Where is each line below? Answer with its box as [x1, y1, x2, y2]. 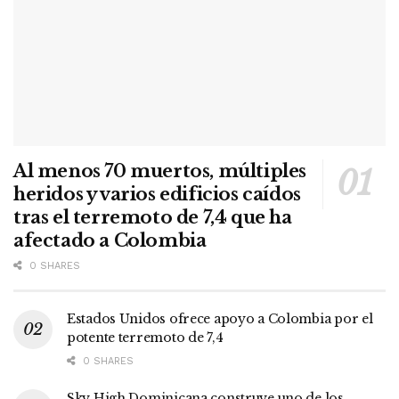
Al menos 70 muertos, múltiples [13, 159, 307, 182]
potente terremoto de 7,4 [67, 329, 224, 346]
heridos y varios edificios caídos [13, 183, 301, 205]
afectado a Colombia [13, 229, 207, 251]
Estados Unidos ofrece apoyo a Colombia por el [67, 310, 373, 327]
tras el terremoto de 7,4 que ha [13, 206, 292, 228]
